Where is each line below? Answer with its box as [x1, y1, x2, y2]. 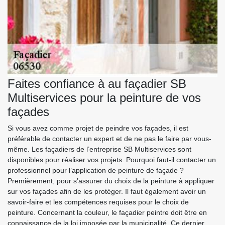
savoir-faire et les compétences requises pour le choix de [8, 197, 189, 206]
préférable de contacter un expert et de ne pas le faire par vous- [8, 134, 211, 143]
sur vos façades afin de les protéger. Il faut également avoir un [8, 187, 206, 195]
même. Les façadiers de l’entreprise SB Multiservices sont [8, 145, 191, 153]
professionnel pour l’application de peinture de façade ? [8, 166, 184, 174]
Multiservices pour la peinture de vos [8, 90, 201, 104]
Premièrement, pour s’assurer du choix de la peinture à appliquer [8, 176, 214, 185]
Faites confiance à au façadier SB [8, 76, 186, 90]
